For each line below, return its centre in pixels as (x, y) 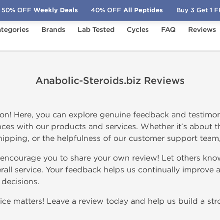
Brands (53, 30)
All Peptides (142, 10)
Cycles (138, 30)
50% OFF (16, 10)
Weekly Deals (55, 10)
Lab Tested (96, 30)
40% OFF (106, 10)
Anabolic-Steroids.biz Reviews (110, 81)
